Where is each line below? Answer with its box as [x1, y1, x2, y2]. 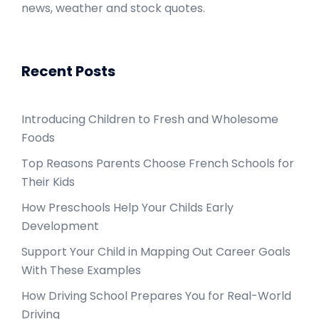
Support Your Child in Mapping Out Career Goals [21, 244, 291, 260]
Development [21, 218, 99, 234]
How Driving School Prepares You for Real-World [21, 288, 291, 304]
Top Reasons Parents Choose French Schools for [21, 155, 294, 172]
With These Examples [21, 262, 141, 278]
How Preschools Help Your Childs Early [21, 199, 234, 216]
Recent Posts [21, 61, 115, 81]
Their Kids [21, 174, 75, 190]
